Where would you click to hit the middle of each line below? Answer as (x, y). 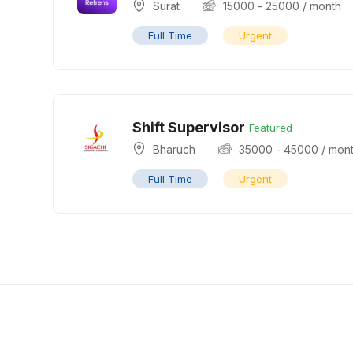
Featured (271, 127)
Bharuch (174, 149)
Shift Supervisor (189, 127)
